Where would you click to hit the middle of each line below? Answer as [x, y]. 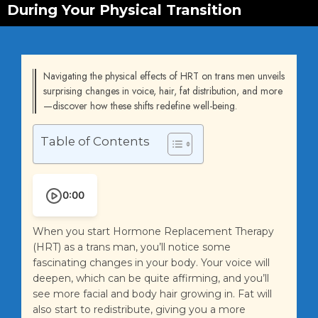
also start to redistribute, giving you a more [139, 309]
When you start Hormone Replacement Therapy [153, 231]
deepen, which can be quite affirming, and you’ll [151, 278]
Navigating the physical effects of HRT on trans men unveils [164, 76]
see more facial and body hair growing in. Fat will [152, 294]
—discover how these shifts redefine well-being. [140, 105]
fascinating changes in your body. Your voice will [151, 262]
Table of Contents [95, 141]
